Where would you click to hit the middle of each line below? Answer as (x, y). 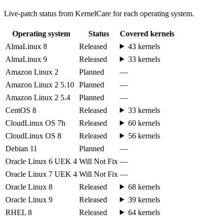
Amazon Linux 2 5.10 (40, 84)
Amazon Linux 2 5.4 (38, 97)
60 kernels (144, 123)
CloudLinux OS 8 (33, 136)
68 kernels (144, 187)
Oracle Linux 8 (29, 187)
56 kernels (144, 136)
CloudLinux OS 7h (35, 123)
